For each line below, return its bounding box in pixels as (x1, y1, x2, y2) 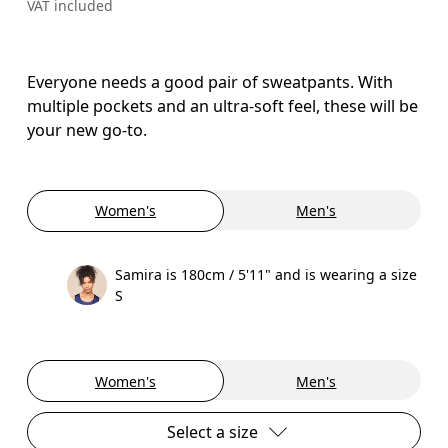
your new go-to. (27, 118, 148, 141)
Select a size (166, 421, 258, 443)
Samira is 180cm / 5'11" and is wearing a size (115, 264, 418, 284)
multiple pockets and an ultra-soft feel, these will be (27, 94, 419, 117)
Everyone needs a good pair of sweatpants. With (27, 70, 394, 93)
